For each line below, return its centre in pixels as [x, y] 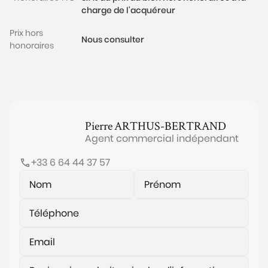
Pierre [99, 126]
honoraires [32, 45]
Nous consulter [113, 39]
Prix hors [26, 33]
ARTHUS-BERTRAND [170, 126]
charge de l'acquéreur [128, 10]
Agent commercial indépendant [162, 138]
